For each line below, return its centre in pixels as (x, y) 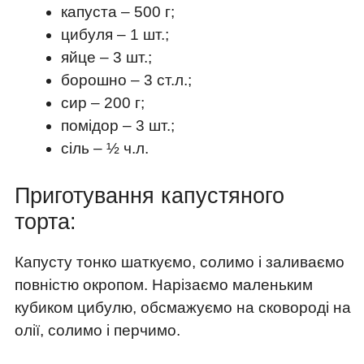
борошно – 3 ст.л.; (126, 80)
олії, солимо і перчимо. (97, 331)
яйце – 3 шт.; (106, 57)
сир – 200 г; (103, 102)
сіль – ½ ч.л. (105, 148)
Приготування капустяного (149, 196)
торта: (45, 222)
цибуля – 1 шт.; (115, 34)
